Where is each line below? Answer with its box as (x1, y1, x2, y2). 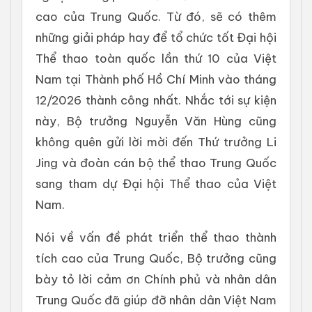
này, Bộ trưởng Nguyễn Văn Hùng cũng (36, 113, 276, 128)
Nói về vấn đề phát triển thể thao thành (36, 229, 276, 244)
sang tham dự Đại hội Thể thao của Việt (36, 175, 276, 191)
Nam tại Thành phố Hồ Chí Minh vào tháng (36, 71, 276, 86)
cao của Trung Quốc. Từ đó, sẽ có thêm (36, 8, 276, 24)
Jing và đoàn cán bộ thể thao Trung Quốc (36, 155, 276, 170)
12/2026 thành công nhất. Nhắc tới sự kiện (36, 92, 276, 107)
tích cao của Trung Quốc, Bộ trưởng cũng (36, 250, 276, 265)
